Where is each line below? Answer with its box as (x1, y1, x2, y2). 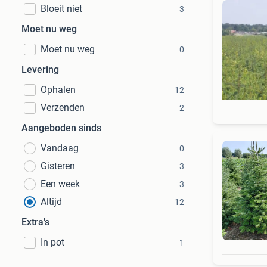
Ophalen (41, 84, 76, 95)
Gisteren (41, 160, 75, 172)
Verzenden (41, 102, 85, 113)
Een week (41, 178, 80, 190)
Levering (21, 64, 59, 75)
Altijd (41, 196, 62, 207)
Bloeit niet (41, 3, 82, 14)
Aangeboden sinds (21, 122, 101, 133)
